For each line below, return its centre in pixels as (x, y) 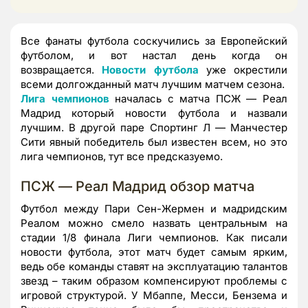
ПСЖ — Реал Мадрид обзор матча (137, 186)
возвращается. (62, 69)
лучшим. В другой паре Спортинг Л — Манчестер (154, 127)
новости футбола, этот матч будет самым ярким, (154, 252)
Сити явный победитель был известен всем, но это (154, 142)
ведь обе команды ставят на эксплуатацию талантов (154, 266)
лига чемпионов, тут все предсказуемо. (122, 156)
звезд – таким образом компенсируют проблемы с (154, 280)
